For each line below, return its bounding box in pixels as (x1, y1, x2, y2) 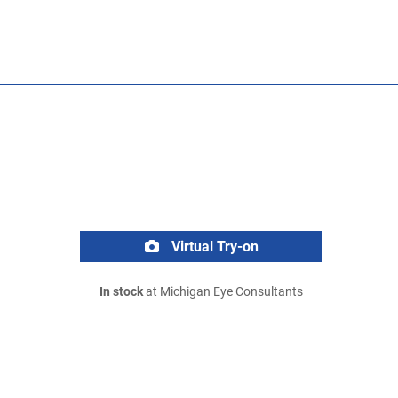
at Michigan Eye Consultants (142, 284, 303, 299)
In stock (99, 284, 143, 299)
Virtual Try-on (168, 238, 259, 255)
